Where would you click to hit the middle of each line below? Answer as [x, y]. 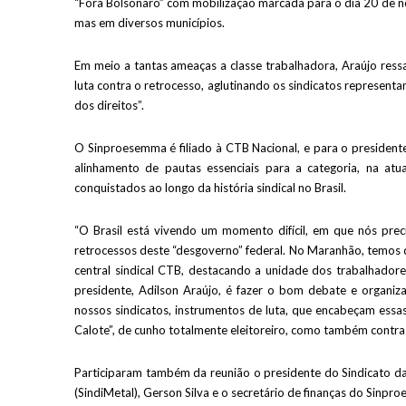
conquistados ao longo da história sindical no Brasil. [210, 187]
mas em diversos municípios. [150, 22]
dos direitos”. [109, 105]
